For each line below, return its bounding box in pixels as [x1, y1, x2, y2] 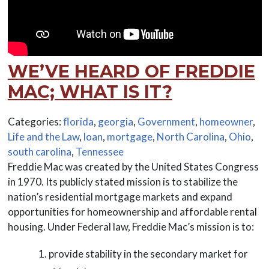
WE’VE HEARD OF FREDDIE [7, 60, 255, 82]
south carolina [7, 145, 71, 158]
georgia [97, 115, 133, 128]
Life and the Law [7, 130, 79, 143]
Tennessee [75, 145, 124, 158]
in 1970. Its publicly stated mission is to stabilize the [7, 175, 238, 188]
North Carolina [156, 130, 225, 143]
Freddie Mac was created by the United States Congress [7, 160, 259, 173]
